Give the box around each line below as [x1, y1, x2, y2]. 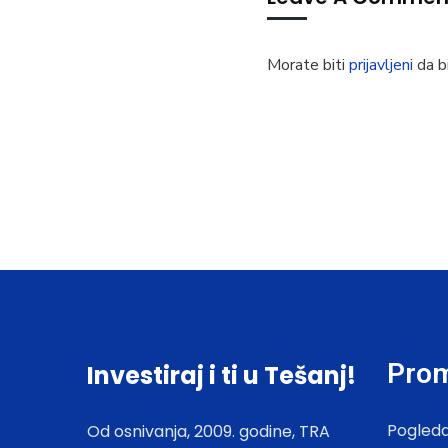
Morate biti [267, 54, 349, 76]
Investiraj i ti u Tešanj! [87, 359, 356, 392]
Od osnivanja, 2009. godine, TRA [87, 420, 330, 443]
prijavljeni [349, 54, 413, 76]
